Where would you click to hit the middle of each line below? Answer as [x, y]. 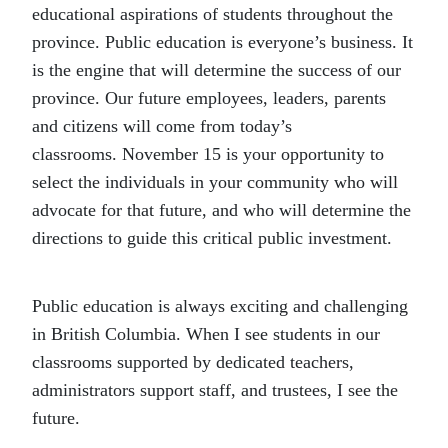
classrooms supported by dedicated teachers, [193, 362]
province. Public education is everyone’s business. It [222, 42]
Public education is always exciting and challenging [220, 306]
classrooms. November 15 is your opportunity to [208, 154]
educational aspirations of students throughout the [212, 14]
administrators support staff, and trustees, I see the [215, 390]
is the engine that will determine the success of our [216, 70]
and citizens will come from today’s [162, 126]
